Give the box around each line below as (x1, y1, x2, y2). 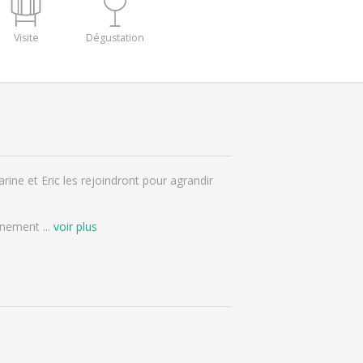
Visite (13, 31, 39, 45)
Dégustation (86, 31, 144, 45)
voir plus (53, 219, 97, 235)
